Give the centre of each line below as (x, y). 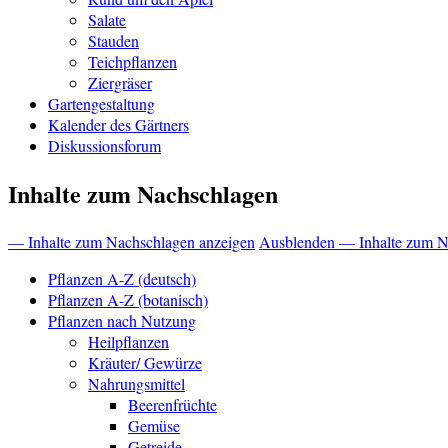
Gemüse (154, 426)
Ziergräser (120, 83)
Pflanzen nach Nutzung (122, 321)
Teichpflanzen (132, 62)
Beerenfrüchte (172, 405)
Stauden (113, 41)
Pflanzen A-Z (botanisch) (128, 300)
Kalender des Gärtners (118, 125)
